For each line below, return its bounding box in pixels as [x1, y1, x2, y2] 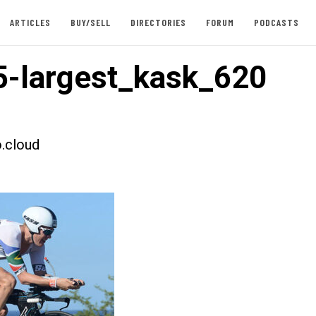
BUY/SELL [70, 16, 111, 28]
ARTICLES [9, 16, 51, 28]
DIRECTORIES [130, 16, 186, 28]
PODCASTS [253, 16, 299, 28]
